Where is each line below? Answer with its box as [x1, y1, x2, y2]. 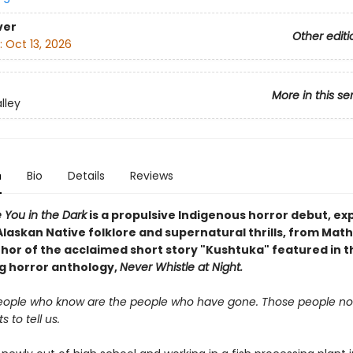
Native [45, 225, 86, 240]
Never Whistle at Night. [119, 259, 243, 275]
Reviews [129, 168, 173, 184]
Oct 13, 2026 [5, 36, 72, 53]
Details [67, 168, 105, 184]
